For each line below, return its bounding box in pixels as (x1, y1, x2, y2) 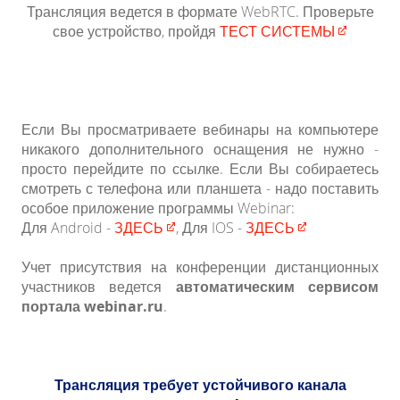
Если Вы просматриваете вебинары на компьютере (21, 120, 379, 140)
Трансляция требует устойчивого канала (54, 375, 346, 396)
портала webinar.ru (21, 296, 163, 317)
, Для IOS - (175, 218, 246, 238)
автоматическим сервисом (175, 277, 379, 297)
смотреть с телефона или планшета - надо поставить (21, 179, 379, 199)
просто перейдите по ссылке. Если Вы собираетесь (21, 159, 379, 179)
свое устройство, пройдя (53, 21, 221, 42)
